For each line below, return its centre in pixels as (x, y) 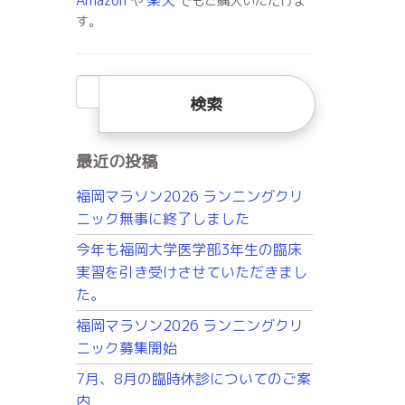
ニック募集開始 (126, 348)
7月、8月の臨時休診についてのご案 (193, 379)
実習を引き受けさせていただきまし (191, 273)
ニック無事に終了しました (162, 219)
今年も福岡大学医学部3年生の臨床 (188, 250)
